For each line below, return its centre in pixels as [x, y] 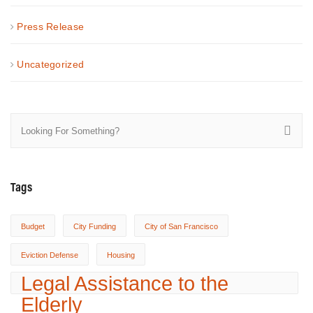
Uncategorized [51, 64]
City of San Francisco [181, 226]
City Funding [95, 226]
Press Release [51, 26]
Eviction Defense [50, 255]
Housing [121, 255]
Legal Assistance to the [125, 283]
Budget [33, 226]
